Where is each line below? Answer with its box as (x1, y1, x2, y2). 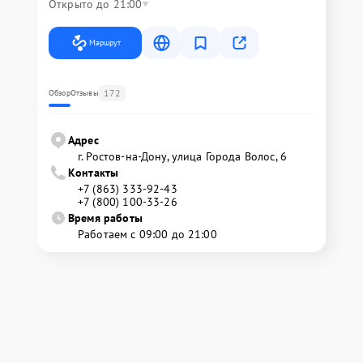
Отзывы (70, 88, 99, 98)
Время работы (68, 211, 143, 225)
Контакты (68, 165, 119, 180)
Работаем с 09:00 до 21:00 (78, 227, 217, 241)
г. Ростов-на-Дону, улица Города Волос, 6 (78, 149, 287, 164)
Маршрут (89, 37, 121, 48)
